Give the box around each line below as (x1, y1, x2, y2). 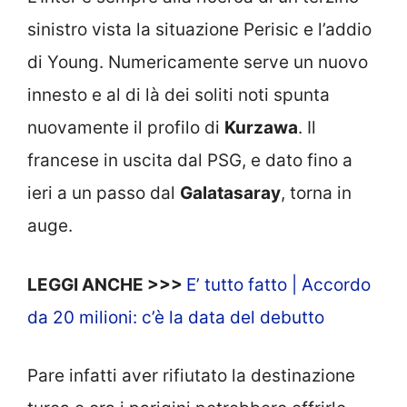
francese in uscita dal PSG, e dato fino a (27, 150, 352, 172)
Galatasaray (180, 183, 281, 204)
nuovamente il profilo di (27, 117, 224, 139)
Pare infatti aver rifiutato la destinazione (27, 365, 355, 387)
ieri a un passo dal (27, 183, 180, 204)
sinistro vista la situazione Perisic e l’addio (27, 19, 372, 41)
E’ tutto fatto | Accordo (186, 273, 371, 295)
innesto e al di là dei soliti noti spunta (27, 84, 330, 106)
